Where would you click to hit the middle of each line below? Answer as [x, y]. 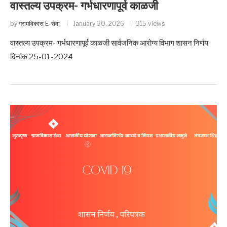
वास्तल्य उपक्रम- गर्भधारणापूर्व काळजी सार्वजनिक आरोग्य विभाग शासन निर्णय [109, 43]
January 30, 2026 [99, 24]
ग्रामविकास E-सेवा [39, 24]
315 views [150, 24]
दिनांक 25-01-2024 [42, 57]
